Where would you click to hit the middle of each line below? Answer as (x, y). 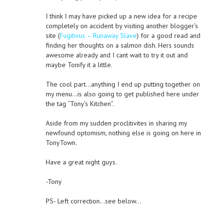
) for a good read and (168, 35)
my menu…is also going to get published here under (122, 94)
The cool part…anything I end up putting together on (123, 84)
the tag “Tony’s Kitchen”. (80, 103)
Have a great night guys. (81, 162)
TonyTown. (61, 142)
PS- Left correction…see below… (93, 201)
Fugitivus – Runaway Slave (98, 35)
